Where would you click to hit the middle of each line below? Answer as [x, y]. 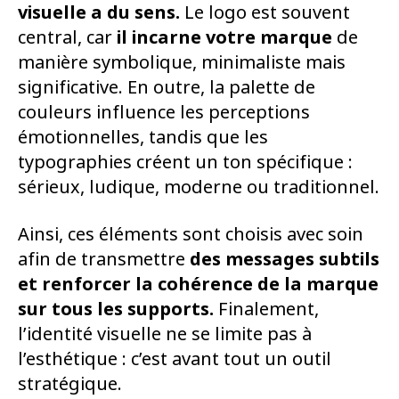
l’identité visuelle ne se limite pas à [165, 334]
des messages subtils [285, 259]
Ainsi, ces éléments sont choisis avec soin [191, 234]
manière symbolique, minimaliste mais [182, 62]
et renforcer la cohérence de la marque [198, 284]
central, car [67, 37]
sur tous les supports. [116, 309]
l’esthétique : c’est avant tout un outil [175, 359]
